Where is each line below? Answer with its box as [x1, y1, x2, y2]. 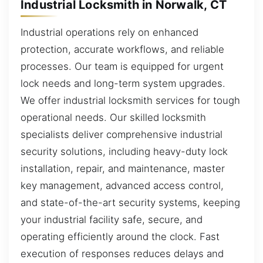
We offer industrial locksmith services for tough [21, 95, 240, 107]
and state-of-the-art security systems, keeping [21, 197, 240, 209]
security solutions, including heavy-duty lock [21, 146, 228, 158]
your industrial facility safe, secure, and [21, 214, 203, 226]
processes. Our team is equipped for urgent [21, 60, 224, 73]
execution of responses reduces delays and [21, 248, 224, 260]
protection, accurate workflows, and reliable [21, 43, 224, 56]
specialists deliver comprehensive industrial [21, 129, 222, 141]
